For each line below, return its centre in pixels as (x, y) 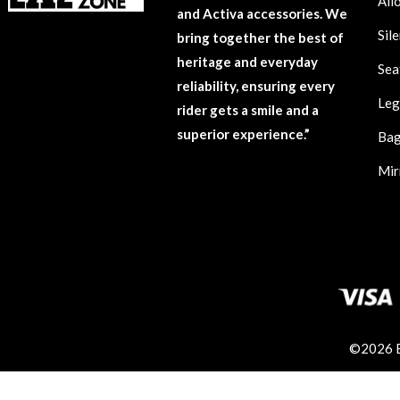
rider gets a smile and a (247, 109)
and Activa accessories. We (262, 13)
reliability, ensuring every (255, 85)
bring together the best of (260, 37)
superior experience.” (243, 133)
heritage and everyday (247, 61)
